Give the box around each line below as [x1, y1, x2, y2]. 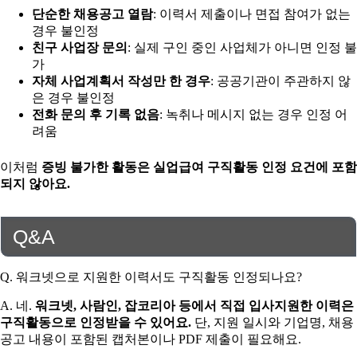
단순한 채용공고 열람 [32, 7, 153, 22]
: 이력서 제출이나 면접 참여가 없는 [153, 7, 351, 22]
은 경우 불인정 [32, 91, 115, 105]
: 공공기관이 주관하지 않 [210, 74, 351, 88]
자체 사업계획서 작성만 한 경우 [32, 74, 210, 88]
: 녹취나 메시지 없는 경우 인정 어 [159, 108, 347, 122]
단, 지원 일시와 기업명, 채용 [191, 315, 354, 329]
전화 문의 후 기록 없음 [32, 108, 159, 122]
